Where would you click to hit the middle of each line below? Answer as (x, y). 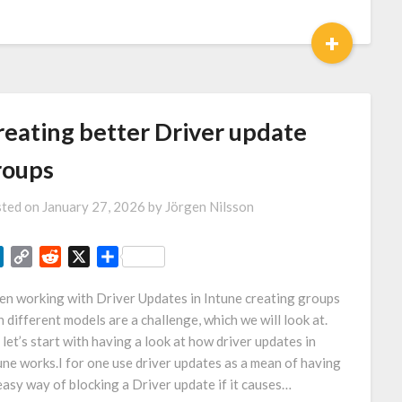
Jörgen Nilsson (209, 206)
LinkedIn (30, 256)
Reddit (81, 256)
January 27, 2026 (93, 206)
